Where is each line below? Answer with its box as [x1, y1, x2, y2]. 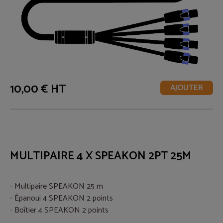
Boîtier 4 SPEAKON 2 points [14, 203, 109, 217]
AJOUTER [170, 81, 203, 95]
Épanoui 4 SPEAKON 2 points [14, 191, 113, 205]
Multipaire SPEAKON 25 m [14, 179, 103, 193]
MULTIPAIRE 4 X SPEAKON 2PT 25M [10, 147, 191, 166]
